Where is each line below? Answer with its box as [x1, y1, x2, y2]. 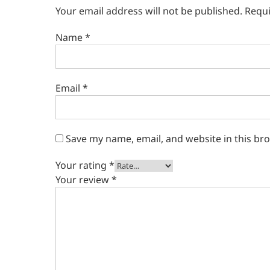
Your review [55, 172, 111, 186]
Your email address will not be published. [55, 4, 242, 17]
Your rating [55, 158, 109, 172]
